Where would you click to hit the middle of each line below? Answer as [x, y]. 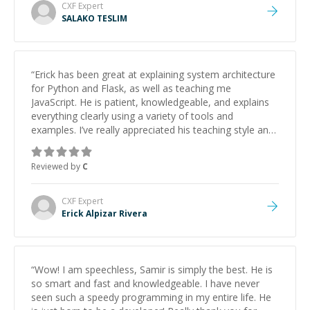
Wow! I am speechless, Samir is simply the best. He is [154, 270]
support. [49, 144]
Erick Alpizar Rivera [104, 213]
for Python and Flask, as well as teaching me [131, 88]
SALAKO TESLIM [94, 18]
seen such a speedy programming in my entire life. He [151, 297]
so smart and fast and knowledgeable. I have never [145, 283]
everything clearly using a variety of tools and [132, 116]
